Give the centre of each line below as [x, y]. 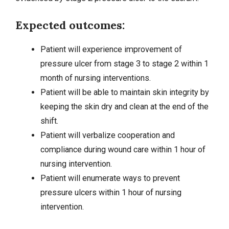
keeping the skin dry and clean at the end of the [124, 106]
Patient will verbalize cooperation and [107, 135]
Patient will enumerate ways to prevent [110, 178]
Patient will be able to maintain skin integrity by [124, 92]
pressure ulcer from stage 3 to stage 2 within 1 [124, 63]
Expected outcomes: [70, 25]
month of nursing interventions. [95, 78]
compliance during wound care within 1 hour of [123, 149]
